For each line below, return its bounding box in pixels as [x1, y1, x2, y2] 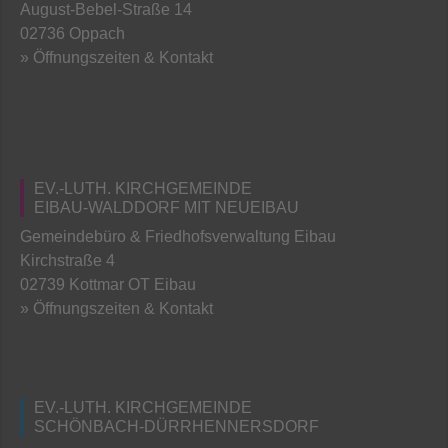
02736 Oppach [20, 24, 125, 42]
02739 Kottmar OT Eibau [20, 275, 196, 293]
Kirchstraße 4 [20, 251, 115, 269]
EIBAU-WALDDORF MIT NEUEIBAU [34, 198, 299, 216]
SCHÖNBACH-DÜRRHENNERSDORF [34, 417, 319, 435]
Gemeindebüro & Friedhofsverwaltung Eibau [20, 227, 336, 245]
